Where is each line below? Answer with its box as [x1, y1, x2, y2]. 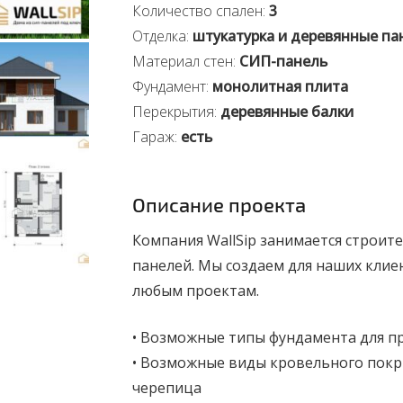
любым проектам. [131, 281, 259, 301]
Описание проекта [131, 193, 306, 216]
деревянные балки [219, 102, 354, 121]
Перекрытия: [131, 102, 220, 121]
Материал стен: [131, 51, 239, 71]
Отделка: [131, 26, 193, 46]
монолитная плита [211, 76, 348, 96]
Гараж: [131, 127, 181, 147]
